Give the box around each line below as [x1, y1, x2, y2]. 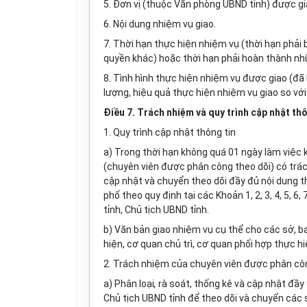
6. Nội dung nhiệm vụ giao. [103, 19, 216, 29]
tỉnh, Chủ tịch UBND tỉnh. [103, 204, 209, 215]
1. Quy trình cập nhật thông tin [103, 127, 236, 138]
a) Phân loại [103, 278, 154, 289]
